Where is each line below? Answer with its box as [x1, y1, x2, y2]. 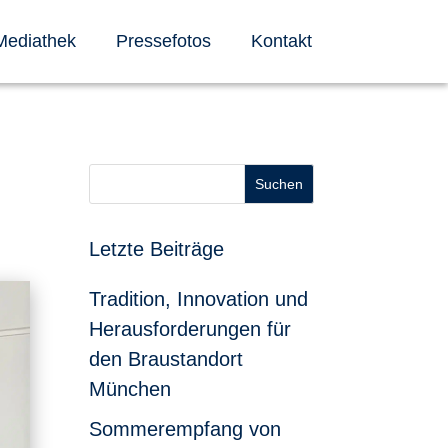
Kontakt [250, 31, 312, 51]
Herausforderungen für [89, 317, 292, 340]
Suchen [254, 175, 303, 192]
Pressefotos [115, 31, 211, 51]
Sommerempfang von [89, 417, 282, 440]
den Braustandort [89, 347, 244, 370]
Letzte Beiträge [89, 237, 225, 260]
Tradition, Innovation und [89, 287, 309, 310]
